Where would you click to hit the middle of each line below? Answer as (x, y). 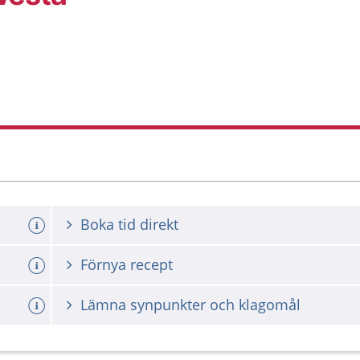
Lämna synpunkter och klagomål (190, 305)
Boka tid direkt (129, 224)
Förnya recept (127, 264)
